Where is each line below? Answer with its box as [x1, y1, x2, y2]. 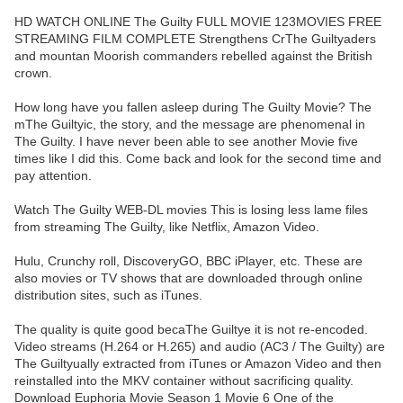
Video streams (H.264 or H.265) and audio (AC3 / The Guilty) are [14, 339, 385, 354]
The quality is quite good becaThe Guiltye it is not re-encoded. [14, 322, 368, 337]
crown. [14, 66, 52, 81]
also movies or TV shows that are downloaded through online [14, 271, 363, 286]
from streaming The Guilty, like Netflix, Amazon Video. [14, 219, 319, 235]
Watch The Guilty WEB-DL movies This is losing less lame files [14, 202, 368, 218]
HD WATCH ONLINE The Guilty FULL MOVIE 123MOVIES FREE [14, 14, 381, 30]
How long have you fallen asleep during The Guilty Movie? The [14, 100, 372, 115]
